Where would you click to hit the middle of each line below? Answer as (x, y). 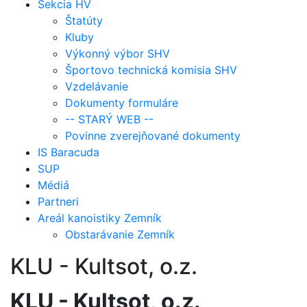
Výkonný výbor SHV (118, 53)
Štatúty (84, 20)
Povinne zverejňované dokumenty (153, 135)
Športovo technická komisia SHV (151, 70)
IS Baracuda (69, 152)
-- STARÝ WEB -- (109, 119)
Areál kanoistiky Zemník (100, 218)
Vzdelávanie (97, 86)
